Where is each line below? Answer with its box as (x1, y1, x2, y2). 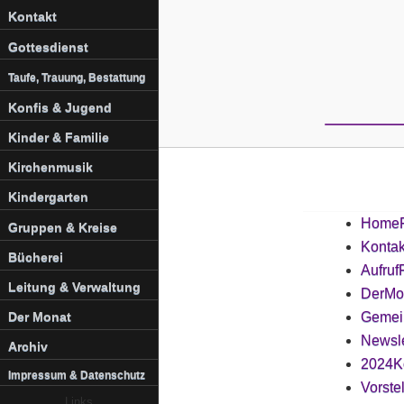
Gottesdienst (7, 39, 88, 54)
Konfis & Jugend (7, 99, 112, 115)
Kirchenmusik (7, 160, 93, 175)
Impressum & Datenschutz (7, 368, 145, 381)
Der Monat (7, 309, 71, 325)
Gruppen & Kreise (7, 219, 117, 234)
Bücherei (7, 249, 63, 264)
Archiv (7, 339, 48, 354)
